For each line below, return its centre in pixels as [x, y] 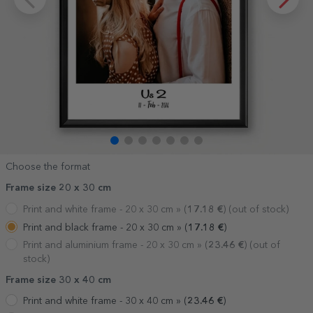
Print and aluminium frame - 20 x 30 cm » [114, 245]
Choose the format [48, 167]
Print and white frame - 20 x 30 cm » [103, 209]
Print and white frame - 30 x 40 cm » [103, 301]
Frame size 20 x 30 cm [58, 188]
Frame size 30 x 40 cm [58, 280]
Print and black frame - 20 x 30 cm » [104, 227]
